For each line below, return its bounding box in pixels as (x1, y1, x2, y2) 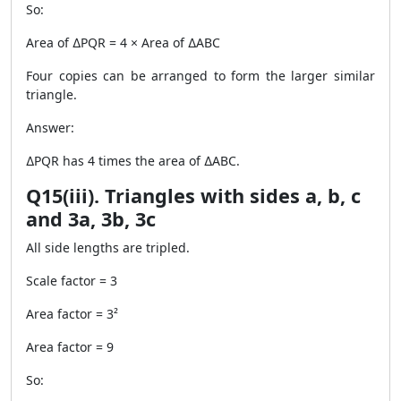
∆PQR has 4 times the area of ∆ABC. (26, 152, 240, 169)
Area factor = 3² (26, 305, 118, 322)
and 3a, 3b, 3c (26, 206, 156, 232)
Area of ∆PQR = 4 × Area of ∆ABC (26, 34, 220, 51)
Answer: (26, 119, 74, 136)
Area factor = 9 (26, 338, 114, 355)
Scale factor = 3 (26, 272, 117, 289)
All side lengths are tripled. (26, 239, 190, 256)
